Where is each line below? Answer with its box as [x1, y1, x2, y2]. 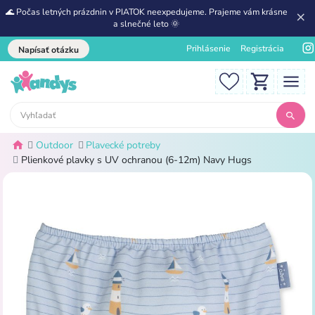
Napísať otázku [18, 44, 79, 56]
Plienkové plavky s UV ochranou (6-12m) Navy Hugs [20, 153, 252, 167]
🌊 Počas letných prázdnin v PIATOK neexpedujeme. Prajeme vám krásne [5, 6, 288, 18]
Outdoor [35, 139, 73, 153]
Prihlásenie [186, 43, 231, 55]
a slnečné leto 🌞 [113, 18, 180, 30]
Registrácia [240, 43, 284, 55]
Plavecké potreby [86, 139, 160, 153]
